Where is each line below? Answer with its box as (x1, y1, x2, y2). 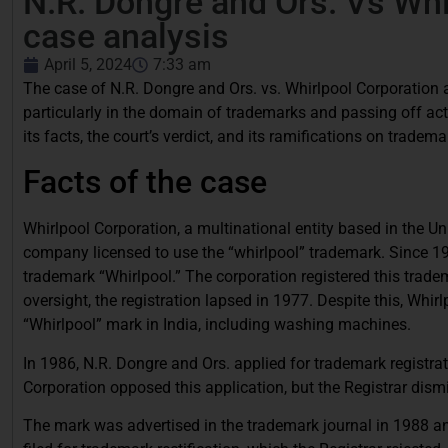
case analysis (23, 16, 229, 56)
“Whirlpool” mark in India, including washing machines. (23, 315, 411, 335)
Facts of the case (23, 163, 267, 202)
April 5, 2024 (44, 55, 132, 74)
